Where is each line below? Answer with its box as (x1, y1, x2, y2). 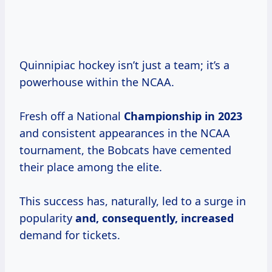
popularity (19, 211, 75, 226)
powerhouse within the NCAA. (19, 75, 174, 90)
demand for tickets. (19, 228, 120, 243)
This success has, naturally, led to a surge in (19, 194, 246, 209)
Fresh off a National (19, 109, 124, 124)
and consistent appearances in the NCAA (19, 126, 230, 141)
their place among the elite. (19, 160, 162, 175)
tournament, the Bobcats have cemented (19, 143, 231, 158)
